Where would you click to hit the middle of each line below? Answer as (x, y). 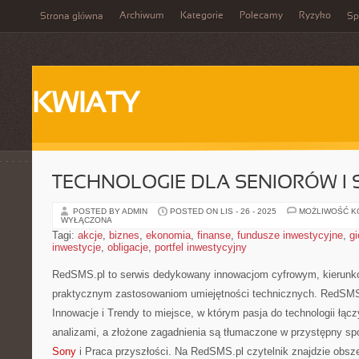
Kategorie (202, 16)
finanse (214, 235)
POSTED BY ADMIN (111, 211)
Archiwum (142, 16)
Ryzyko (315, 16)
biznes (124, 235)
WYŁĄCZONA (87, 220)
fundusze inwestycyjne (290, 235)
